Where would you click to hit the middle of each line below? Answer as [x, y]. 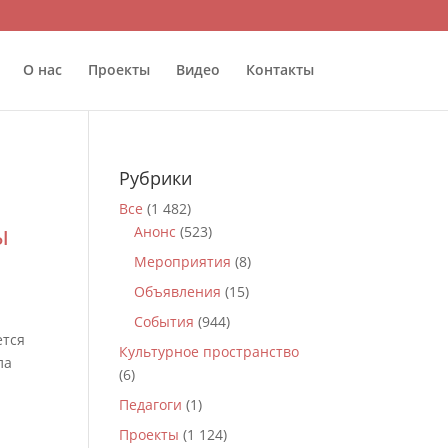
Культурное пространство [209, 351]
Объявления [178, 291]
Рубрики [156, 178]
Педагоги [151, 404]
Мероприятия [183, 261]
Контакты [279, 69]
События [164, 321]
